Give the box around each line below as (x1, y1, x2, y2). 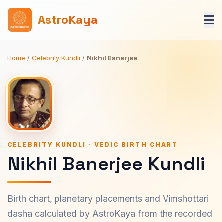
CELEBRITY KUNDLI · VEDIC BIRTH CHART (7, 141, 178, 148)
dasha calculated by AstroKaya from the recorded (7, 208, 212, 219)
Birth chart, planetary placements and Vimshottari (7, 193, 209, 204)
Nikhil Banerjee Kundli (7, 152, 205, 175)
